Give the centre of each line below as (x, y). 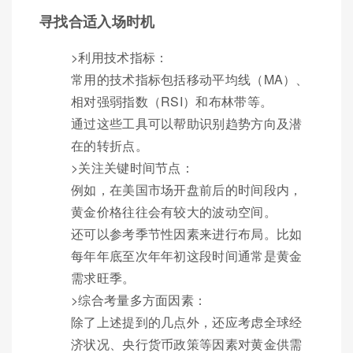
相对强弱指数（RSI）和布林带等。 (172, 101)
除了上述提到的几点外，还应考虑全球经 (187, 321)
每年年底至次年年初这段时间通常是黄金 (187, 255)
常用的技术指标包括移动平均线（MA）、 (190, 79)
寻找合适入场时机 (97, 21)
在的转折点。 (110, 145)
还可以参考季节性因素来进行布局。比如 (187, 233)
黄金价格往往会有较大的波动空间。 (174, 211)
